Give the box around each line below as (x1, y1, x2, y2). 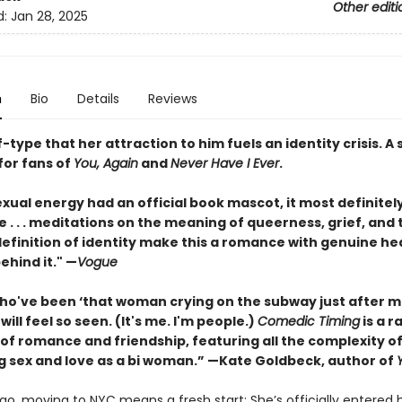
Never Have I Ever (170, 154, 279, 172)
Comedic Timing (257, 312, 360, 330)
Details (76, 90, 119, 108)
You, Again (73, 154, 138, 172)
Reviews (147, 90, 197, 108)
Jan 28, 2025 (10, 7, 88, 26)
